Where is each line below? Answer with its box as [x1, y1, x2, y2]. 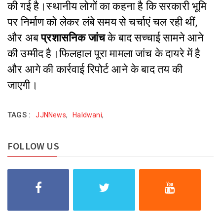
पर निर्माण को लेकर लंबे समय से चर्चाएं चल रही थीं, [7, 16, 197, 28]
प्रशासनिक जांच [41, 32, 106, 44]
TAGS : [7, 110, 31, 119]
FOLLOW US [7, 140, 59, 152]
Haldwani [73, 111, 102, 119]
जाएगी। [7, 79, 38, 91]
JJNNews [36, 111, 66, 119]
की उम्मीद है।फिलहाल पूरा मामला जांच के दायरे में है [7, 47, 201, 60]
